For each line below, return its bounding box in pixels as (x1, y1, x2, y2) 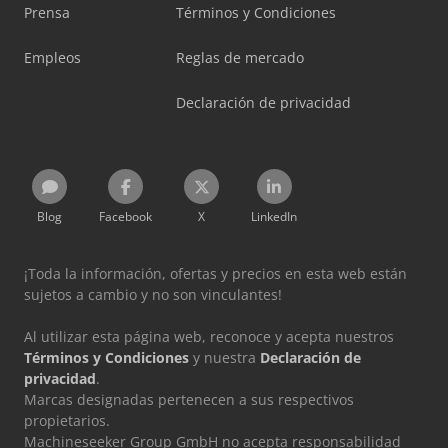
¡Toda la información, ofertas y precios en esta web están (24, 263, 407, 283)
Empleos (24, 47, 81, 67)
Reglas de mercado (176, 47, 304, 67)
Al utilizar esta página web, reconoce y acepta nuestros (24, 326, 394, 346)
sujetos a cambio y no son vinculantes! (24, 284, 282, 304)
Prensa (24, 2, 70, 22)
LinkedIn (251, 207, 297, 225)
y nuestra (189, 347, 260, 367)
